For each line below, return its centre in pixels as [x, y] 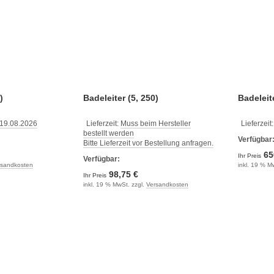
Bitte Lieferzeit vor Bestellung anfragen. [148, 143]
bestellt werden [108, 133]
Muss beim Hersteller [155, 124]
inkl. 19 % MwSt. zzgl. [114, 184]
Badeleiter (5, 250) [120, 98]
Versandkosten [167, 184]
